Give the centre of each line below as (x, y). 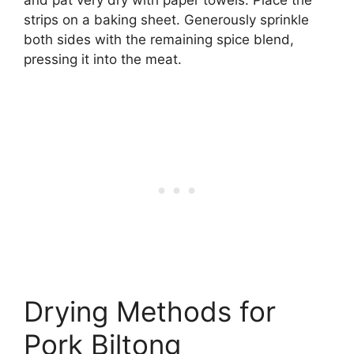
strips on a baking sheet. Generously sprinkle (166, 19)
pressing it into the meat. (103, 59)
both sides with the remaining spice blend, (159, 39)
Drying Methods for (150, 312)
